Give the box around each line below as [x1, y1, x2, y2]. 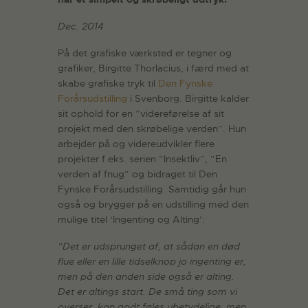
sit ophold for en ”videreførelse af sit [58, 107, 224, 120]
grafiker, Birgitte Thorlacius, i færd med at [58, 62, 249, 75]
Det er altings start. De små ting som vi [58, 285, 237, 298]
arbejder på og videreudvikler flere [58, 137, 214, 151]
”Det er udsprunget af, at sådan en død [58, 239, 240, 252]
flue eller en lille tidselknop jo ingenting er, [58, 254, 246, 267]
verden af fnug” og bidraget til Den [58, 168, 217, 181]
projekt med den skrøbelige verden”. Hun [58, 122, 246, 135]
